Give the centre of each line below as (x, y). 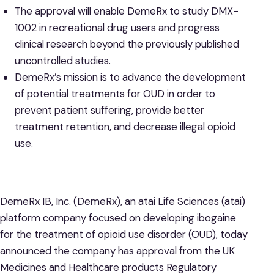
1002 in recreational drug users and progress (117, 27)
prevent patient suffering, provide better (109, 110)
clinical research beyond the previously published (127, 44)
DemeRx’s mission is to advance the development (130, 77)
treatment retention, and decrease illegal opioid (125, 126)
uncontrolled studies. (62, 60)
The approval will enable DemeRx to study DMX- (126, 11)
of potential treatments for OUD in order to (115, 93)
